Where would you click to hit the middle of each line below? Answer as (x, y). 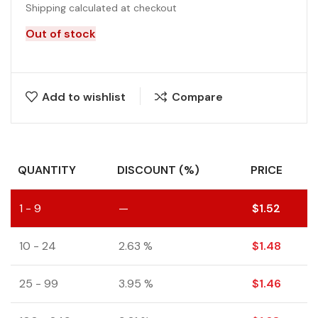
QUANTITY (47, 170)
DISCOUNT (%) (158, 170)
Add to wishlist (84, 97)
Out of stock (61, 34)
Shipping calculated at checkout (101, 8)
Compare (197, 97)
